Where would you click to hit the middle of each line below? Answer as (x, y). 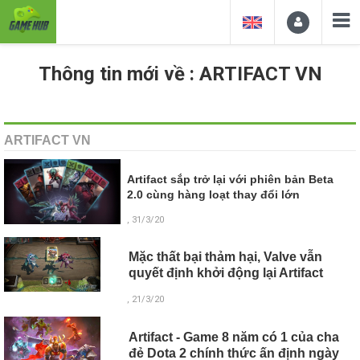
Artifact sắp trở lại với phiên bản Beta (231, 180)
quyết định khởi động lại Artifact (225, 273)
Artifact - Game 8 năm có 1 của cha (233, 337)
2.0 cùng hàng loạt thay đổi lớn (214, 195)
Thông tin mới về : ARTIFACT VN (180, 74)
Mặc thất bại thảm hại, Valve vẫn (225, 257)
